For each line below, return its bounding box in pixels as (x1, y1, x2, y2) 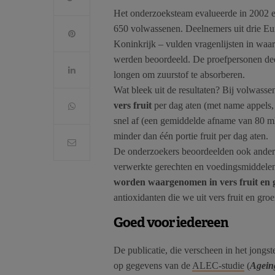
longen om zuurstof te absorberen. (114, 69, 245, 80)
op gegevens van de (114, 260, 192, 271)
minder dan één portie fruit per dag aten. (114, 131, 268, 142)
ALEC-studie (192, 260, 244, 271)
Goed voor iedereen (114, 214, 229, 231)
